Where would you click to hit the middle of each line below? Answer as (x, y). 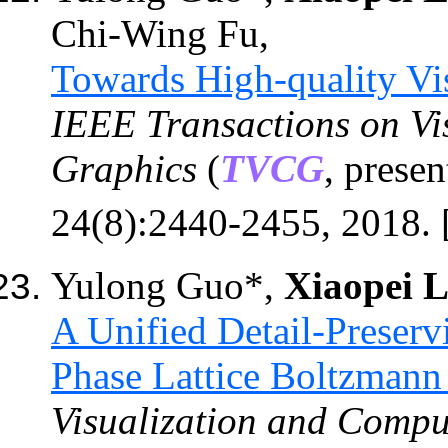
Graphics (124, 168)
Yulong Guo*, (167, 285)
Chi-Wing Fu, (160, 33)
